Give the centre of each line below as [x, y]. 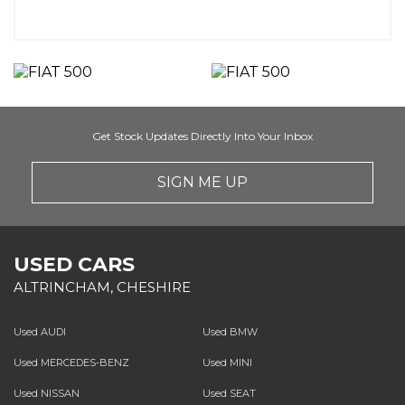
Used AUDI [40, 332]
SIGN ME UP [202, 183]
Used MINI [227, 363]
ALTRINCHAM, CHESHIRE [102, 287]
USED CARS [74, 265]
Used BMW [230, 332]
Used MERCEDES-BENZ [71, 363]
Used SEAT [229, 394]
